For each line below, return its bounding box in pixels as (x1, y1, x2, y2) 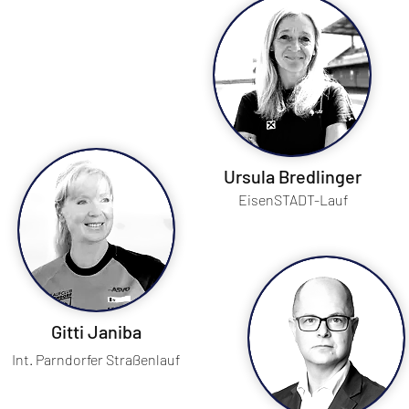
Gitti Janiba (50, 320, 142, 342)
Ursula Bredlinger (224, 165, 362, 187)
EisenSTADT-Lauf (238, 191, 348, 208)
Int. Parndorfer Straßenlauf (12, 351, 180, 368)
